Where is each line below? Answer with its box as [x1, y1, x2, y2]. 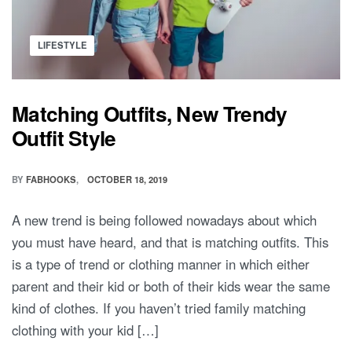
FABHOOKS [26, 173, 76, 186]
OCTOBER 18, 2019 [87, 173, 168, 186]
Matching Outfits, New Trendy [12, 98, 288, 129]
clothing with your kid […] [12, 321, 159, 340]
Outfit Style [12, 123, 116, 153]
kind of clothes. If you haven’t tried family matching [12, 299, 306, 318]
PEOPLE [71, 2, 119, 20]
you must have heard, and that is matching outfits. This [12, 233, 328, 252]
